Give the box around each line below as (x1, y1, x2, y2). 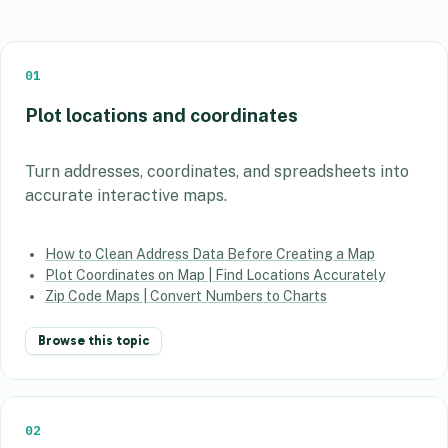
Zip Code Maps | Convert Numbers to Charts (45, 288, 327, 304)
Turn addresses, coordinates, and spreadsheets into (25, 162, 409, 181)
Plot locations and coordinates (25, 104, 298, 127)
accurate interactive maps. (25, 186, 227, 205)
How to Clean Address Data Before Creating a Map (45, 246, 375, 262)
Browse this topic (38, 333, 149, 348)
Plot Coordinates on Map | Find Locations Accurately (45, 267, 385, 283)
